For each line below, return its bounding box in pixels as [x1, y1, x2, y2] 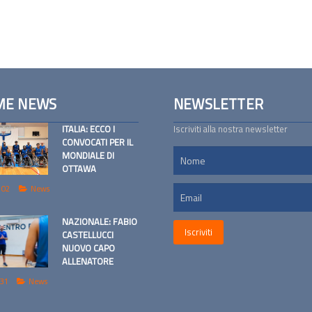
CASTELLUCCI [62, 227, 114, 242]
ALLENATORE [62, 253, 114, 268]
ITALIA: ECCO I [62, 121, 115, 136]
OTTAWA [62, 161, 96, 175]
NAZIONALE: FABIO [62, 214, 137, 228]
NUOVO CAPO [62, 240, 115, 255]
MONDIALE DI [62, 148, 114, 162]
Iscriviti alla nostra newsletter [173, 121, 288, 136]
